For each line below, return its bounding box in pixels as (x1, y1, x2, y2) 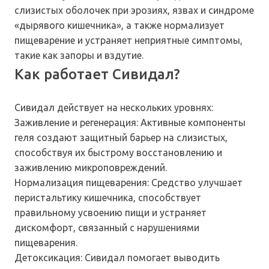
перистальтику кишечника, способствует (14, 192, 201, 204)
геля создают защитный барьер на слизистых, (14, 132, 228, 144)
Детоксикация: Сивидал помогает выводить (14, 252, 220, 264)
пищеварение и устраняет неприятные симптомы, (14, 35, 243, 46)
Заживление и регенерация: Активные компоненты (14, 117, 246, 128)
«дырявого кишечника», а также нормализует (14, 20, 225, 31)
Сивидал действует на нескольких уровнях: (14, 102, 213, 113)
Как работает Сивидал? (14, 66, 180, 83)
